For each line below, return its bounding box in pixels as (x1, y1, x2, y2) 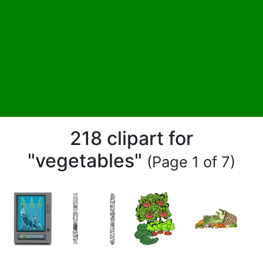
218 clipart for (70, 126, 193, 150)
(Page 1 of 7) (147, 152, 235, 171)
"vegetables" (28, 149, 147, 172)
